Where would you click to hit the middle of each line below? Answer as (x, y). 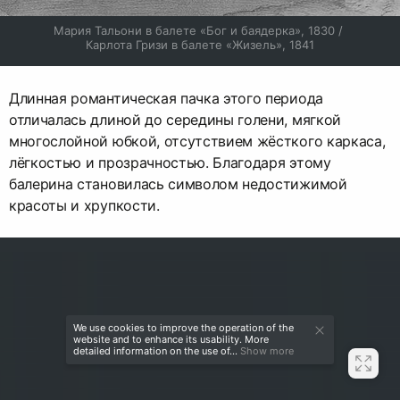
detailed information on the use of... (155, 351)
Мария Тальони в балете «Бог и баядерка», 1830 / (198, 31)
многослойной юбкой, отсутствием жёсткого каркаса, (197, 142)
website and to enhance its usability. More (171, 339)
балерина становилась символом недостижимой (178, 184)
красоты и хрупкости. (84, 206)
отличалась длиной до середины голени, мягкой (175, 120)
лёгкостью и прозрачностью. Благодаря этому (170, 163)
